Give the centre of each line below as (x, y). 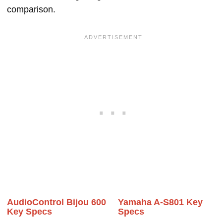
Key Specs (29, 212)
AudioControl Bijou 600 (56, 202)
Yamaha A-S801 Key (160, 202)
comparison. (31, 9)
